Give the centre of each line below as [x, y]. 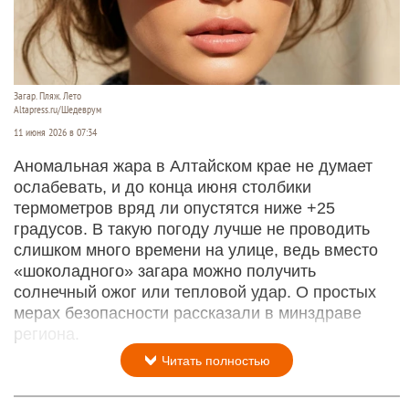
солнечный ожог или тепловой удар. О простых [195, 292]
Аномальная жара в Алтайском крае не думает [193, 166]
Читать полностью [214, 360]
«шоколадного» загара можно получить [165, 271]
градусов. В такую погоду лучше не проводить [192, 229]
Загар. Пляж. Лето [47, 95]
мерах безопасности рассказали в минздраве [188, 313]
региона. [47, 334]
